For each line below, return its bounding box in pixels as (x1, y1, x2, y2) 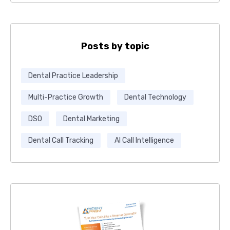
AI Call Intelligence (114, 136, 174, 145)
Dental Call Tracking (28, 136, 93, 145)
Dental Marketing (63, 114, 120, 124)
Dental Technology (124, 93, 186, 102)
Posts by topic (81, 41, 149, 52)
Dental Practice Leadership (28, 71, 118, 81)
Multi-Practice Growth (28, 93, 103, 102)
